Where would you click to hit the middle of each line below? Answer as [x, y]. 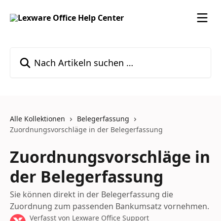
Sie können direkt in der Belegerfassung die [92, 194]
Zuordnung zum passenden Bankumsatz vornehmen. [110, 206]
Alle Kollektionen [37, 119]
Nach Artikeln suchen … [53, 53]
